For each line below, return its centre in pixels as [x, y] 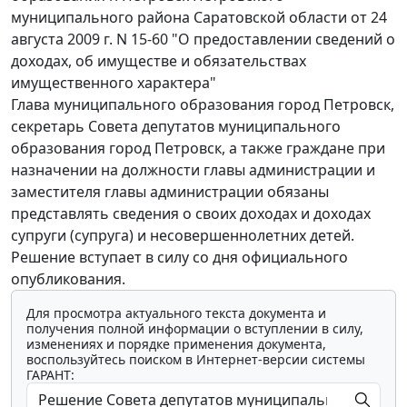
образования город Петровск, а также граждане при [198, 148]
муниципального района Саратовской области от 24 [199, 17]
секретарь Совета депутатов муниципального [176, 126]
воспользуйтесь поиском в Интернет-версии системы [196, 359]
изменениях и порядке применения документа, [176, 343]
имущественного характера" [114, 82]
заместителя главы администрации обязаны [170, 191]
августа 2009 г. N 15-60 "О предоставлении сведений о [203, 39]
